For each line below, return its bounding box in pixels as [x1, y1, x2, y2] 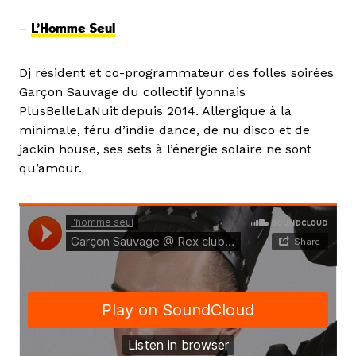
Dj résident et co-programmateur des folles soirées [19, 65, 334, 81]
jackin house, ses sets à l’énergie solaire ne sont [19, 141, 311, 157]
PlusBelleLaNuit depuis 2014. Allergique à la [19, 103, 292, 119]
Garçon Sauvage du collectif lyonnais [19, 84, 246, 100]
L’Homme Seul [31, 21, 115, 37]
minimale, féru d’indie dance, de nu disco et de [19, 122, 310, 138]
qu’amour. [19, 161, 82, 176]
